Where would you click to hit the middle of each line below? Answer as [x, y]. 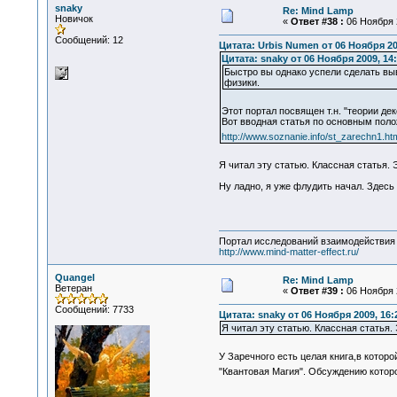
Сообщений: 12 [89, 40]
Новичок [74, 19]
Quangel [74, 277]
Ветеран [73, 288]
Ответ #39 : [317, 291]
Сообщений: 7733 [94, 309]
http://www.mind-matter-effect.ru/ [288, 252]
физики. [241, 83]
